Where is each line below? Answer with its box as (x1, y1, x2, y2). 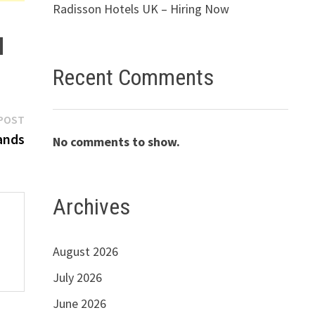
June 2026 (52, 295, 106, 312)
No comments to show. (52, 133, 180, 150)
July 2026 (52, 269, 102, 286)
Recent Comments (52, 63, 214, 91)
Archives (52, 193, 130, 220)
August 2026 (52, 243, 118, 260)
